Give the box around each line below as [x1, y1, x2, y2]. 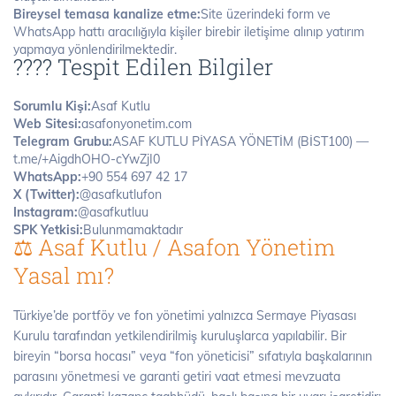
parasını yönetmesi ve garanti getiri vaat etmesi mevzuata [13, 368, 340, 385]
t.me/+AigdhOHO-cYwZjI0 [13, 150, 160, 167]
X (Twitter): [13, 186, 80, 202]
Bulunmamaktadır [83, 221, 183, 238]
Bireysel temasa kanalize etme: [13, 5, 201, 22]
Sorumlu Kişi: [13, 97, 91, 114]
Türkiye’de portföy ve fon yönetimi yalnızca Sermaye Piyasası [13, 307, 356, 324]
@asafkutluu [78, 203, 148, 220]
